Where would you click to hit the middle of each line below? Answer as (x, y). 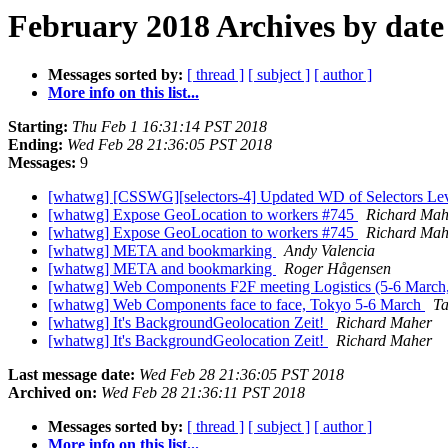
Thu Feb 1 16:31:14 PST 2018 (169, 127)
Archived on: (52, 393)
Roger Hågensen (337, 269)
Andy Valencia (329, 251)
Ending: (35, 145)
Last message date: (71, 375)
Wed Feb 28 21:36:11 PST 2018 (203, 393)
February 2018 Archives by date (226, 26)
